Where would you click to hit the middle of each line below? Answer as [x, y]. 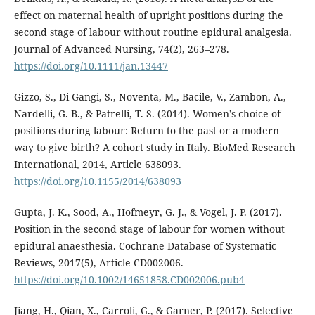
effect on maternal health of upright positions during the [148, 15]
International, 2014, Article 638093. [97, 165]
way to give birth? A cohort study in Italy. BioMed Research [154, 148]
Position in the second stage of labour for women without [149, 229]
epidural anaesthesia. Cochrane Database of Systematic [145, 246]
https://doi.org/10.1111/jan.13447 [91, 66]
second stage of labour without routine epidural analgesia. [153, 32]
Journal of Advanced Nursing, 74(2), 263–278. [121, 49]
